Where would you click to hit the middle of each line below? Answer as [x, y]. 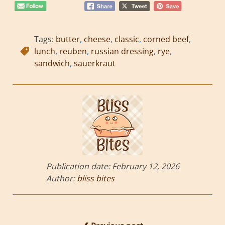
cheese [97, 39]
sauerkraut [95, 64]
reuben [73, 51]
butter [68, 39]
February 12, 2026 [145, 166]
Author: [61, 179]
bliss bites [95, 179]
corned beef [166, 39]
